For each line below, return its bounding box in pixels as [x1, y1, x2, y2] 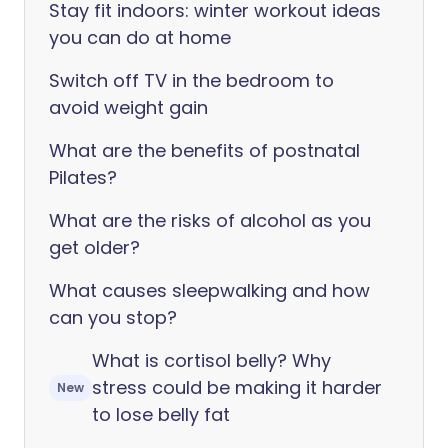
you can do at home [49, 25, 231, 50]
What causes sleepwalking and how [49, 278, 370, 303]
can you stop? [49, 305, 177, 330]
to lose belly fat [92, 402, 230, 427]
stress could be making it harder [92, 375, 382, 400]
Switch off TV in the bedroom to [49, 68, 334, 93]
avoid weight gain [49, 95, 208, 120]
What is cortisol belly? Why [92, 348, 331, 373]
